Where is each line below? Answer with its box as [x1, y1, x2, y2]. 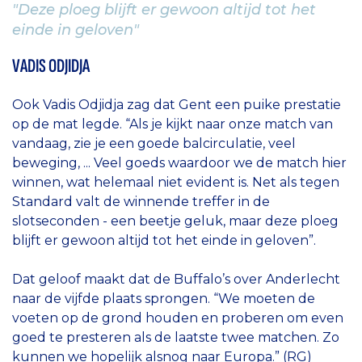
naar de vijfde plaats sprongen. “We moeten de [12, 291, 315, 307]
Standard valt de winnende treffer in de [12, 194, 270, 210]
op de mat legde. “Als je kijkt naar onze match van [12, 116, 333, 133]
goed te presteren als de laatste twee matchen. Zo [12, 330, 339, 346]
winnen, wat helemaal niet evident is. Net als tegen [12, 175, 339, 191]
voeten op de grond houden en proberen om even [12, 310, 343, 326]
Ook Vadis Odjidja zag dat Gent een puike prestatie [12, 97, 341, 113]
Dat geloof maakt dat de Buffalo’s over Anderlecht [12, 271, 340, 288]
